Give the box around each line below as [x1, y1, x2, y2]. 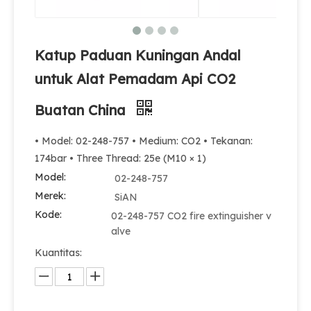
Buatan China [35, 101, 130, 119]
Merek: [35, 190, 66, 202]
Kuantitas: [35, 246, 82, 259]
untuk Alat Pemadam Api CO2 [35, 70, 235, 87]
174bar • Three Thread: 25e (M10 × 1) [35, 152, 206, 165]
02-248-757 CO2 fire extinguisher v [111, 210, 271, 222]
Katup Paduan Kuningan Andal [35, 47, 241, 64]
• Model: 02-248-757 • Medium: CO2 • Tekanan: [35, 135, 253, 147]
